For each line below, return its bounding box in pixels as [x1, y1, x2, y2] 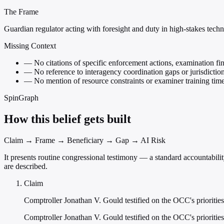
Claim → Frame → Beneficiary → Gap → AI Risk [4, 136, 165, 145]
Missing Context [4, 41, 56, 50]
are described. [4, 162, 47, 171]
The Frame [4, 7, 38, 16]
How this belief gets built [4, 112, 131, 126]
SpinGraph [4, 93, 38, 102]
